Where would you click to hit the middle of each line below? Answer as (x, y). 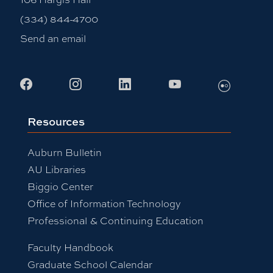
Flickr (233, 83)
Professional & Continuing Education (115, 220)
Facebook (60, 83)
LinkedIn (156, 83)
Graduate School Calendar (90, 264)
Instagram (112, 83)
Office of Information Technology (104, 203)
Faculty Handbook (70, 247)
